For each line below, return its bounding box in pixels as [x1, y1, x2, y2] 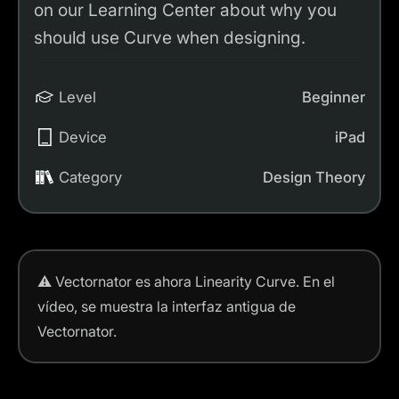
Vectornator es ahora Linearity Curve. [55, 272, 299, 290]
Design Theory [263, 167, 365, 186]
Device [59, 127, 107, 146]
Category [59, 167, 122, 186]
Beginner [302, 87, 365, 106]
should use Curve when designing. [34, 26, 305, 48]
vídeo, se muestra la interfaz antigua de [37, 297, 296, 315]
